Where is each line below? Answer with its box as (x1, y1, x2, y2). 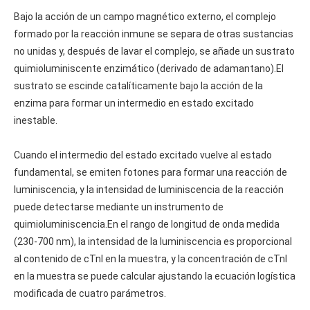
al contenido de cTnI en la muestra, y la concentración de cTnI (14, 253, 287, 264)
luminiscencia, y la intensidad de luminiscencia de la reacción (14, 183, 284, 195)
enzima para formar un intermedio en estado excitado (14, 97, 254, 109)
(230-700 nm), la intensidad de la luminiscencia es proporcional (14, 235, 292, 247)
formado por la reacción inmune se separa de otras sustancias (14, 28, 293, 39)
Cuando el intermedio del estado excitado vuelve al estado (14, 149, 272, 161)
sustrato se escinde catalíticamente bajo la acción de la (14, 80, 263, 91)
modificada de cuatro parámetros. (14, 287, 166, 299)
